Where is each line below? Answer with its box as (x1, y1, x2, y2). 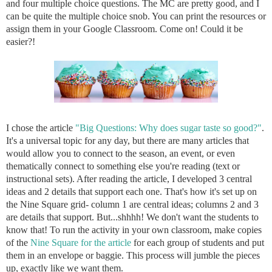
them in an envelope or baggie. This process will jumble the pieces (6, 250, 260, 260)
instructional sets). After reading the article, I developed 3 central (6, 173, 252, 184)
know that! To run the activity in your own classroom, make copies (6, 224, 262, 235)
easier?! (6, 36, 38, 47)
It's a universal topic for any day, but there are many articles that (6, 135, 249, 146)
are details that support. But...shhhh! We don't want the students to (6, 211, 259, 222)
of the (6, 237, 30, 248)
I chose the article (6, 122, 75, 133)
